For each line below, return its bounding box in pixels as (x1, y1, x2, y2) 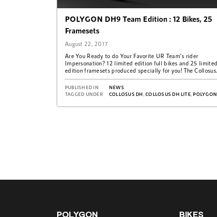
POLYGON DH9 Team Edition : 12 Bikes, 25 (65, 14, 212, 24)
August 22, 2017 (65, 40, 108, 47)
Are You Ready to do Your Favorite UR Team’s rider (65, 52, 199, 60)
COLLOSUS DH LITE (145, 91, 191, 97)
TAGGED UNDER (65, 91, 103, 97)
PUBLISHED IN (65, 84, 99, 91)
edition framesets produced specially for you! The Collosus (65, 67, 216, 74)
